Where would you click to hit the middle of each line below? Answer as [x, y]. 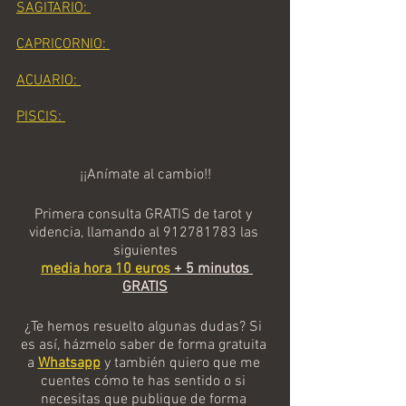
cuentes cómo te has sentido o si [145, 382]
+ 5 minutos [212, 270]
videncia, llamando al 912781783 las [145, 233]
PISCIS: [41, 117]
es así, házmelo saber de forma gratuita [145, 346]
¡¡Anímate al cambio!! [145, 175]
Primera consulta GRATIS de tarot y [145, 215]
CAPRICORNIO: [63, 45]
